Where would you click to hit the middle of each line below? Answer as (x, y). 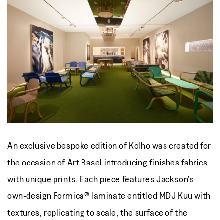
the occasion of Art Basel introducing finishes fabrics (108, 162)
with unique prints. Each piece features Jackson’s (101, 179)
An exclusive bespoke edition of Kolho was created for (109, 145)
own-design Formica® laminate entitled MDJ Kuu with (109, 195)
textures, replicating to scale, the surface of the (98, 212)
